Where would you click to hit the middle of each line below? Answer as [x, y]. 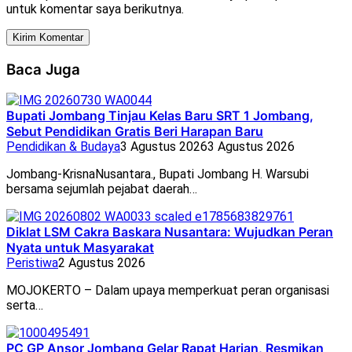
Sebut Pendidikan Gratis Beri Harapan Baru [135, 132]
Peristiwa [32, 263]
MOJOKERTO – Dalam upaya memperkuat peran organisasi [168, 291]
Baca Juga [43, 69]
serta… [25, 306]
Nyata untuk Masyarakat [80, 248]
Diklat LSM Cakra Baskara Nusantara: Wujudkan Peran [170, 232]
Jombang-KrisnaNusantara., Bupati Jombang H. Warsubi [158, 174]
